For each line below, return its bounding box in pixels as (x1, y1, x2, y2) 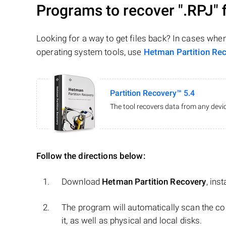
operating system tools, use (36, 47, 144, 58)
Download (62, 177, 102, 187)
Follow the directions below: (36, 151, 146, 161)
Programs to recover (36, 2, 178, 20)
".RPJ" (178, 2, 218, 20)
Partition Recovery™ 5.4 (110, 88, 195, 98)
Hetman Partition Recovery (102, 177, 206, 187)
